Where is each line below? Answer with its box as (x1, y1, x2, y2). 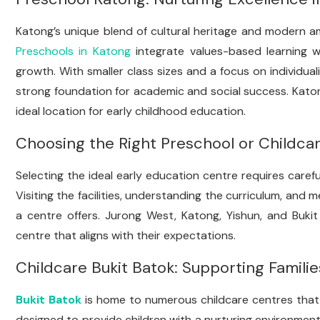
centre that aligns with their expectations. (16, 228, 236, 243)
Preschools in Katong (16, 44, 131, 59)
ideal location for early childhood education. (16, 104, 246, 119)
